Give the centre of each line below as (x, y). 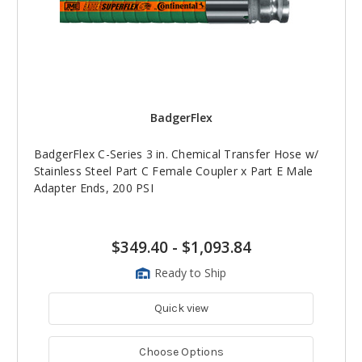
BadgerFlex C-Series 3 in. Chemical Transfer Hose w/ (176, 154)
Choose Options (181, 351)
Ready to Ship (190, 272)
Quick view (181, 308)
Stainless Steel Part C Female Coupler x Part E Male (173, 170)
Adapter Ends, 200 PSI (93, 187)
